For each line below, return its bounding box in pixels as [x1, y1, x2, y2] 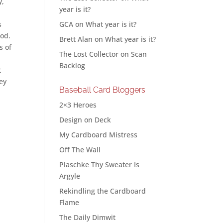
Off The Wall [59, 145, 101, 154]
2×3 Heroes [59, 100, 97, 110]
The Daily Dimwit [59, 213, 116, 222]
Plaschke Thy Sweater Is [59, 160, 140, 169]
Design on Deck [59, 115, 111, 124]
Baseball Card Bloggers [59, 85, 146, 95]
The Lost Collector [59, 49, 119, 59]
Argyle [59, 171, 81, 181]
